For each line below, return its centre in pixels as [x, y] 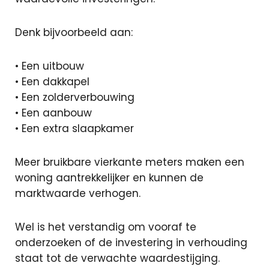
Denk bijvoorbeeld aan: [74, 32]
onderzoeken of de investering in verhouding [131, 243]
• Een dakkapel [52, 82]
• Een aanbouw [53, 113]
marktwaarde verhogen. [78, 193]
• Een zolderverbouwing [75, 97]
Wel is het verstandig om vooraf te [106, 227]
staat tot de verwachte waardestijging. [117, 258]
